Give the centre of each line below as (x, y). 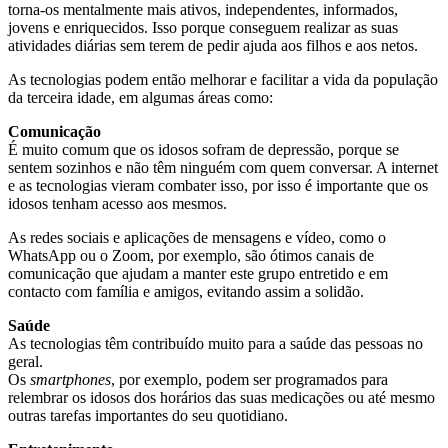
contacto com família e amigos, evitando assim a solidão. (186, 291)
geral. (25, 361)
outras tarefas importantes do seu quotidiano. (148, 415)
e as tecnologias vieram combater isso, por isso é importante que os (218, 185)
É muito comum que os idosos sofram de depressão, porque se (203, 149)
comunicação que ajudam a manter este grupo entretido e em (198, 273)
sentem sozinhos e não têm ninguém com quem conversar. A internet (223, 167)
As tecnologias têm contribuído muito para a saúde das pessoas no (215, 343)
